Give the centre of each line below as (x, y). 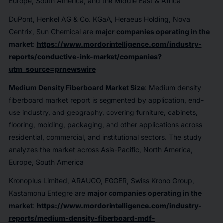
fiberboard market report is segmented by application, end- (106, 100)
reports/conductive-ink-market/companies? (85, 56)
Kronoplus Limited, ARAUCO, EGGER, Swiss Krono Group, (101, 180)
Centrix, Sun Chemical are (52, 32)
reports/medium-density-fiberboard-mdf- (82, 218)
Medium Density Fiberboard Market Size (77, 87)
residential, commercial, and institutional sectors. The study (105, 137)
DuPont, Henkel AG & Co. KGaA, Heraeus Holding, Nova (99, 19)
